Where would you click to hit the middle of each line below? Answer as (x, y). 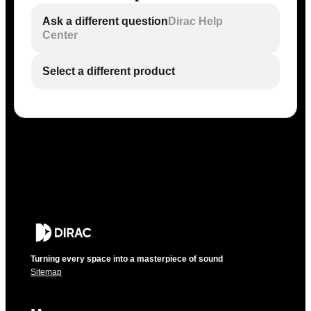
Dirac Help (195, 21)
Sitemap (46, 272)
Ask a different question (105, 21)
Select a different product (109, 71)
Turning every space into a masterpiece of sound (127, 259)
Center (60, 35)
